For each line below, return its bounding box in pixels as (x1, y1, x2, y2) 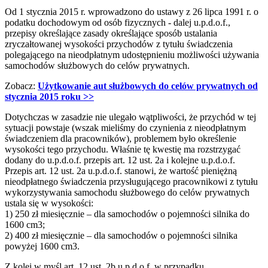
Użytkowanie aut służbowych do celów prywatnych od (38, 80, 258, 91)
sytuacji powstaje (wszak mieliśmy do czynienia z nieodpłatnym (5, 122, 246, 133)
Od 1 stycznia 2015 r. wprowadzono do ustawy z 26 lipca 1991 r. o (5, 6, 258, 17)
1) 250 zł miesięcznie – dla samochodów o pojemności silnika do (5, 208, 249, 219)
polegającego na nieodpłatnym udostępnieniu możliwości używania (5, 49, 259, 60)
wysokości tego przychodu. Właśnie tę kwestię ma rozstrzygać (5, 144, 240, 154)
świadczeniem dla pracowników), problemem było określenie (5, 133, 236, 144)
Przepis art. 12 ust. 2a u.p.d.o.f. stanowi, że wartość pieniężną (5, 165, 237, 176)
